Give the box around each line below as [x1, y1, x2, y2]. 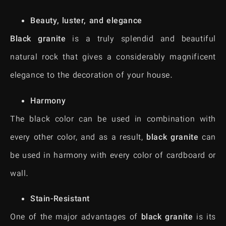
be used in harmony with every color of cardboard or [10, 149, 216, 162]
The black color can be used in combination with [10, 113, 216, 126]
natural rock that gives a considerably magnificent [10, 51, 216, 65]
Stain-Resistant [30, 193, 90, 206]
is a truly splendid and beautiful [66, 33, 216, 46]
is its [193, 211, 216, 224]
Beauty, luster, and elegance [30, 15, 142, 28]
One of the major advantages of [10, 211, 141, 224]
